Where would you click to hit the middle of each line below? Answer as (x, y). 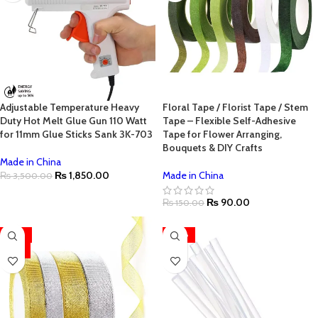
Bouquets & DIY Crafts (213, 148)
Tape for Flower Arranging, (222, 134)
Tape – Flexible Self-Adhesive (229, 121)
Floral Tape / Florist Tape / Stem (235, 107)
